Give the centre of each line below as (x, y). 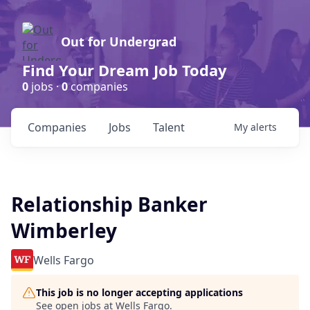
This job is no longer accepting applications (139, 292)
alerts (264, 127)
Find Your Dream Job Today (125, 70)
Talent (169, 127)
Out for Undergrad (119, 42)
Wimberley (64, 230)
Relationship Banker (109, 204)
